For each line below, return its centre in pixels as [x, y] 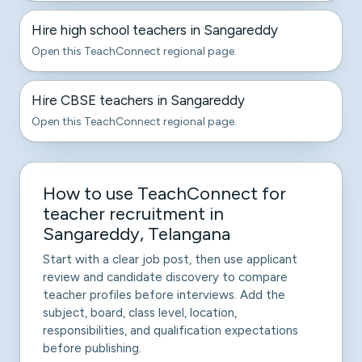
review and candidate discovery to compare [165, 277]
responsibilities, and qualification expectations [170, 330]
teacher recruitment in [133, 214]
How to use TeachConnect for [164, 194]
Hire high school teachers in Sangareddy [155, 30]
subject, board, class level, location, [140, 313]
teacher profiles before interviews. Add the [164, 295]
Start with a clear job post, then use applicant [170, 259]
